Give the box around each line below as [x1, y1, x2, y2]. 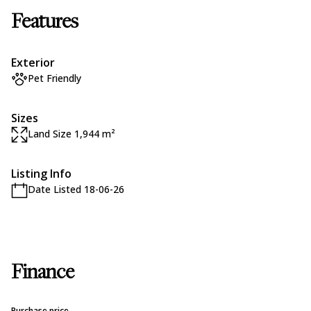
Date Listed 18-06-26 [28, 182, 124, 196]
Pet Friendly [28, 71, 81, 85]
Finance [11, 262, 74, 285]
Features [11, 11, 78, 34]
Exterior [11, 54, 55, 70]
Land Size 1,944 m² [28, 126, 115, 140]
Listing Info [11, 165, 72, 181]
